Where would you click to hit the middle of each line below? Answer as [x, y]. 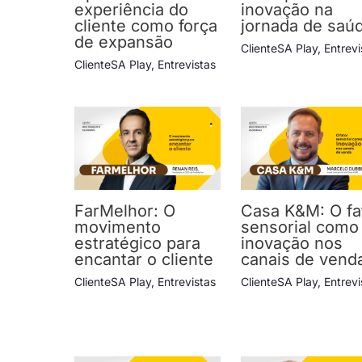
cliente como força [146, 26]
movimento [118, 227]
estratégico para [137, 243]
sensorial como [300, 227]
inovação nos [292, 243]
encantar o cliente [144, 259]
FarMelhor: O [125, 210]
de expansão [124, 42]
